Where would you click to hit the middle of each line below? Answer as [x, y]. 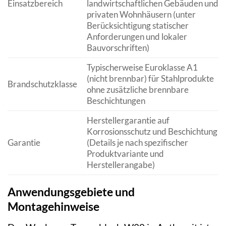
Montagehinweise [53, 207]
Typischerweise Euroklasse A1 [142, 68]
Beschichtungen [116, 101]
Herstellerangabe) [121, 165]
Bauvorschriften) [118, 48]
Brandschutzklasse [42, 84]
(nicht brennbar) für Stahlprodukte [150, 79]
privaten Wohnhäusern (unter [141, 15]
